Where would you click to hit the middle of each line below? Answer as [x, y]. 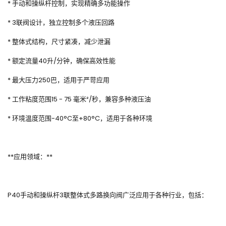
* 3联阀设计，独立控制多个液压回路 [61, 23]
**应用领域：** [30, 157]
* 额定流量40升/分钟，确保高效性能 [62, 61]
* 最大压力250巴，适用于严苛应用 [59, 80]
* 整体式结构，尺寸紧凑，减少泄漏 [59, 42]
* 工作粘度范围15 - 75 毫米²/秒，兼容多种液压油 [79, 99]
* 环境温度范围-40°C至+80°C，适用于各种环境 [80, 119]
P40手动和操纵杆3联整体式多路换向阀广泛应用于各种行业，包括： [108, 195]
